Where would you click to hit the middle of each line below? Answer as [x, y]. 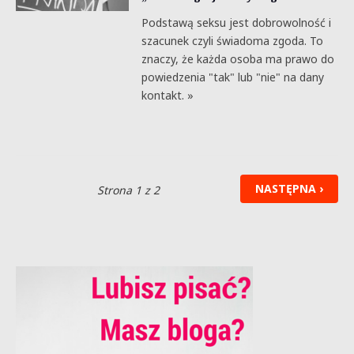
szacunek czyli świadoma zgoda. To [232, 41]
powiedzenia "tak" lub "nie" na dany [232, 77]
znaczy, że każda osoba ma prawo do [237, 59]
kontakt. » [167, 95]
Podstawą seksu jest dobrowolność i [236, 23]
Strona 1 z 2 [128, 190]
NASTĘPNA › [290, 189]
